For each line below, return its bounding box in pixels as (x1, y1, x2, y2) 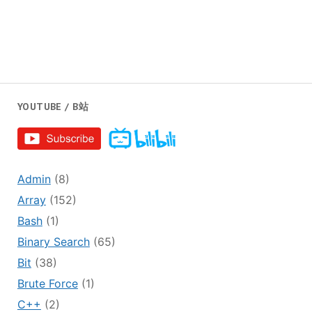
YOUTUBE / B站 (17, 100, 88, 113)
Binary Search (17, 235, 90, 249)
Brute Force (17, 276, 78, 291)
